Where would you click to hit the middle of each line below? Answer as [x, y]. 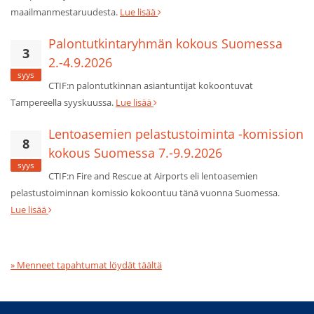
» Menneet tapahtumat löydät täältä [86, 265]
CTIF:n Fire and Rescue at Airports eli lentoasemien [153, 176]
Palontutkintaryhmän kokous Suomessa [165, 44]
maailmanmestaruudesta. [65, 12]
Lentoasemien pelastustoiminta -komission [176, 134]
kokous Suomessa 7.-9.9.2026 [135, 153]
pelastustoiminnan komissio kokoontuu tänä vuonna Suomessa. [145, 193]
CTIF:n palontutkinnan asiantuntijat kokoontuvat [151, 86]
